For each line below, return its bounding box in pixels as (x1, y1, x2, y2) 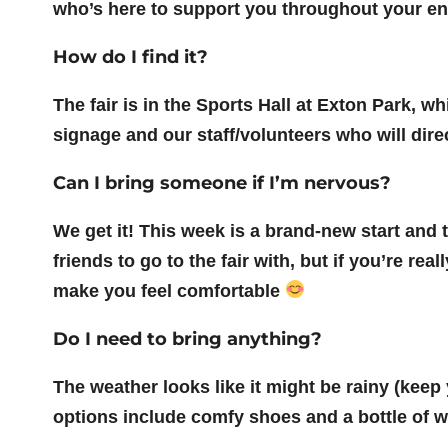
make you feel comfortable (52, 280, 285, 301)
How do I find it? (52, 45, 208, 68)
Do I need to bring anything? (52, 327, 322, 350)
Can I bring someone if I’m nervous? (52, 171, 391, 194)
